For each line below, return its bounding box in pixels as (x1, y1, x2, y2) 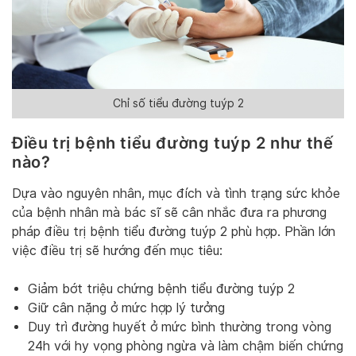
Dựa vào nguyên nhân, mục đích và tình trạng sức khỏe (12, 186, 340, 202)
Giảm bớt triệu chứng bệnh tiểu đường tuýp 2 (28, 281, 295, 297)
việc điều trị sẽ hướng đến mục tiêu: (12, 243, 222, 259)
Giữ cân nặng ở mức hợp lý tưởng (28, 300, 225, 316)
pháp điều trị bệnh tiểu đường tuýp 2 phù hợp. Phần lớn (12, 224, 335, 240)
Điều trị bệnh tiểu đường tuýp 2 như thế (12, 133, 334, 153)
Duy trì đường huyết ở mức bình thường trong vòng (28, 319, 331, 335)
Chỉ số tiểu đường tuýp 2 (112, 96, 244, 110)
